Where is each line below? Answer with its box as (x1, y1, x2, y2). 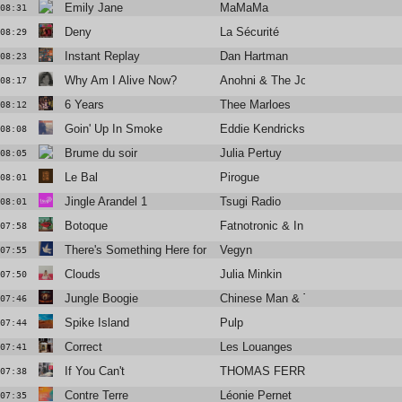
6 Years (64, 98, 104, 112)
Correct (64, 340, 102, 354)
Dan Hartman (220, 49, 289, 64)
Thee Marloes (220, 98, 292, 112)
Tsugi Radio (220, 195, 282, 209)
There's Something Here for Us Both (64, 243, 252, 258)
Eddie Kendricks (220, 122, 306, 136)
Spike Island (64, 316, 129, 330)
